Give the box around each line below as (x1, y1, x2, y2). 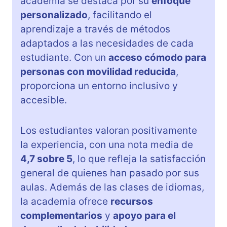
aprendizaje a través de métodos (20, 23, 170, 35)
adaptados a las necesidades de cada (20, 37, 194, 49)
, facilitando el (88, 9, 152, 21)
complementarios (20, 209, 102, 221)
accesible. (20, 94, 67, 106)
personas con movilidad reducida (20, 65, 176, 78)
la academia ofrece (20, 195, 110, 207)
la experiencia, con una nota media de (20, 138, 193, 150)
